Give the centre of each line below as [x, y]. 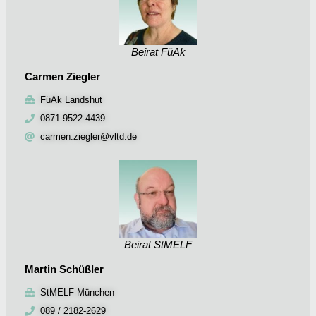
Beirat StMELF [158, 245]
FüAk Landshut [72, 100]
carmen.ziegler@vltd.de [89, 137]
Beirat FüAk [158, 52]
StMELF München [78, 293]
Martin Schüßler [64, 269]
